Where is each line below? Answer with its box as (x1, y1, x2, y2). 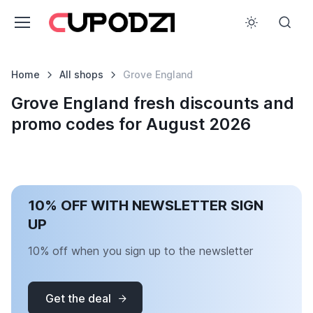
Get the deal (45, 291, 111, 305)
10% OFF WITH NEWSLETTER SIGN (28, 197, 263, 214)
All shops (59, 68, 103, 80)
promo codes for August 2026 (11, 114, 251, 134)
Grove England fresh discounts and (11, 93, 294, 113)
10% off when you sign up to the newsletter (28, 244, 253, 258)
